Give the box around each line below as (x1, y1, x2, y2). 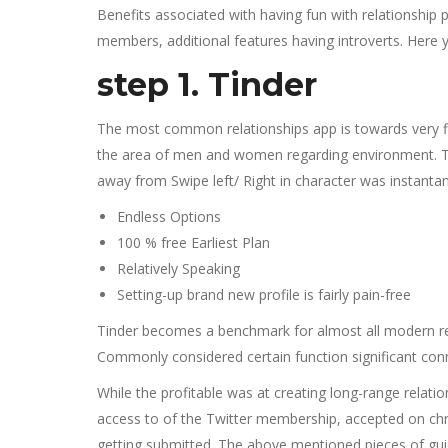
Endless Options (117, 207, 221, 226)
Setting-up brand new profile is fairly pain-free (117, 285, 411, 304)
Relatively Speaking (117, 259, 240, 278)
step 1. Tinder (97, 65, 317, 104)
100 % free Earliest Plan (117, 233, 270, 252)
